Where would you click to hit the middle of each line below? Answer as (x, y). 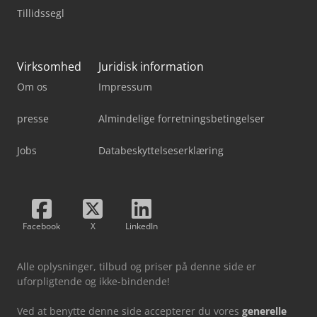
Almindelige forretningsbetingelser (181, 118)
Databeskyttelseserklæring (161, 150)
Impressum (125, 86)
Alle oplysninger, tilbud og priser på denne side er (137, 266)
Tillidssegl (41, 13)
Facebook (41, 226)
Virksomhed (49, 66)
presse (33, 118)
